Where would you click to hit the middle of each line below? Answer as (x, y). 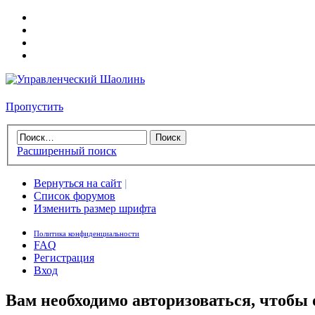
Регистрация (64, 258)
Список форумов (75, 196)
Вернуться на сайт (78, 184)
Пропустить (34, 107)
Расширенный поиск (67, 151)
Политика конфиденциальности (86, 234)
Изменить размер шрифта (95, 209)
